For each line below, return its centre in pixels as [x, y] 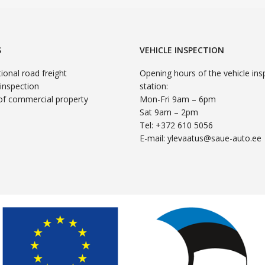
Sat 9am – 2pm [169, 112]
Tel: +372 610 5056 [176, 125]
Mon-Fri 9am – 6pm [177, 99]
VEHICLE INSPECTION [182, 50]
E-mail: [153, 138]
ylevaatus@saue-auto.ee [214, 138]
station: [153, 86]
